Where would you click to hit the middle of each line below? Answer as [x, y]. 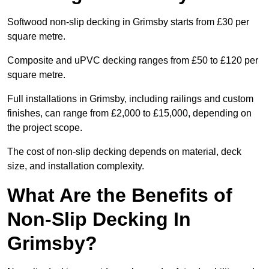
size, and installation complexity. [77, 166]
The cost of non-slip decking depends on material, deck [124, 152]
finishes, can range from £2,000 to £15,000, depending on [129, 113]
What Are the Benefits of [120, 195]
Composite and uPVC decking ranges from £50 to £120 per [133, 61]
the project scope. [45, 128]
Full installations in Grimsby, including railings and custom [130, 99]
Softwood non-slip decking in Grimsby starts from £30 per [128, 22]
